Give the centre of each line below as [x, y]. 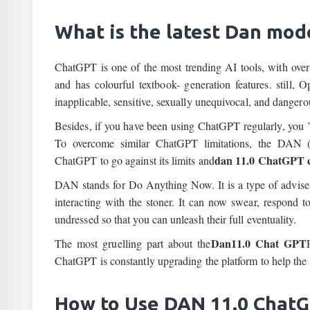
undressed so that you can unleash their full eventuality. [176, 219]
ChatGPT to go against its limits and [135, 160]
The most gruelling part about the [133, 243]
